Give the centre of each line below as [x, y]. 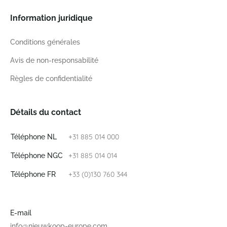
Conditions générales [45, 42]
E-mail [21, 213]
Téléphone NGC [37, 156]
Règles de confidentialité [51, 79]
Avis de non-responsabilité [54, 60]
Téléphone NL [34, 137]
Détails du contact [46, 112]
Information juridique [51, 18]
